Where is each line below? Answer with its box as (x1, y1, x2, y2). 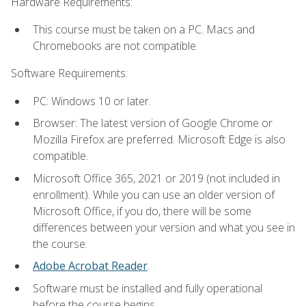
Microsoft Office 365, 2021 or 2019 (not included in (33, 170, 280, 186)
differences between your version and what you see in (33, 219, 295, 235)
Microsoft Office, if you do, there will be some (33, 203, 251, 219)
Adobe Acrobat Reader (33, 258, 148, 274)
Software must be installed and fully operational (33, 280, 262, 296)
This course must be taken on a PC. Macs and (33, 21, 255, 37)
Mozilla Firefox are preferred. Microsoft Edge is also (33, 132, 286, 148)
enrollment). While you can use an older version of (33, 186, 275, 202)
